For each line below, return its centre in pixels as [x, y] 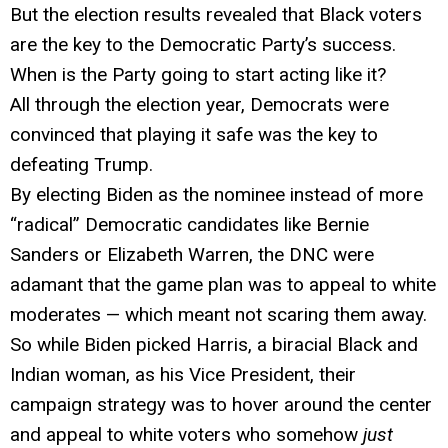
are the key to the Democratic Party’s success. [203, 44]
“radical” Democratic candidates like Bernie [189, 224]
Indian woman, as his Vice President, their [183, 374]
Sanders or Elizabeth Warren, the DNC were [192, 254]
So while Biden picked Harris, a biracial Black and [214, 344]
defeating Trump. [81, 164]
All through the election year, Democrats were [199, 104]
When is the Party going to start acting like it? [198, 74]
